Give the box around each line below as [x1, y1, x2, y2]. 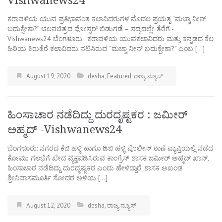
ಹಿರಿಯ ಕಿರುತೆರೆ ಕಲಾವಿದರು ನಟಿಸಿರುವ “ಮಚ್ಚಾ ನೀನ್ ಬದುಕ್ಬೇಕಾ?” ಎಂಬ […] [7, 44, 205, 53]
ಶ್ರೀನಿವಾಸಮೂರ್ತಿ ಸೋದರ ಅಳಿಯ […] [7, 173, 108, 182]
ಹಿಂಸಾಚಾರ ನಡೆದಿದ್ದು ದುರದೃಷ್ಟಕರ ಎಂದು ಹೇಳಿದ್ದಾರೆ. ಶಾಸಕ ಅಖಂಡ [7, 163, 183, 172]
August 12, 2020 [26, 201, 70, 210]
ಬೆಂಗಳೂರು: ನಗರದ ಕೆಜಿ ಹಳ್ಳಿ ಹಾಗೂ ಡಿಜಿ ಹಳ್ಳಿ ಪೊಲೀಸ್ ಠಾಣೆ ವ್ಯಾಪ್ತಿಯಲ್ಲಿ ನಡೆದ [7, 143, 213, 153]
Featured [107, 71, 131, 80]
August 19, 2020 [26, 71, 70, 80]
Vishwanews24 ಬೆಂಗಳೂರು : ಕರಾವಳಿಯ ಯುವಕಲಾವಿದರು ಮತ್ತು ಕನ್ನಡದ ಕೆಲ [7, 34, 214, 43]
